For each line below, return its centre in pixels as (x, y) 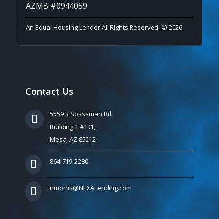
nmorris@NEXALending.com (90, 187)
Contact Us (49, 91)
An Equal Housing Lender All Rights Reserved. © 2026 (104, 27)
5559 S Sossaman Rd (80, 114)
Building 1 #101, (72, 126)
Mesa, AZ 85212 (73, 139)
